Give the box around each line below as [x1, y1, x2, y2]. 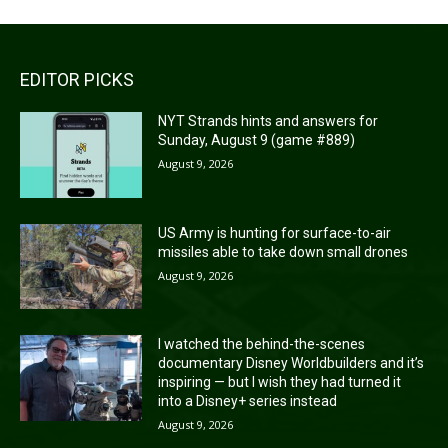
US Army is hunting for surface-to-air [158, 224, 392, 241]
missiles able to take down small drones [158, 243, 409, 260]
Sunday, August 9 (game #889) [158, 132, 356, 149]
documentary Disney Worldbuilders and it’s [158, 355, 425, 372]
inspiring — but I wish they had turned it [158, 374, 402, 391]
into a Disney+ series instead [158, 393, 338, 410]
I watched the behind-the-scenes [158, 336, 366, 353]
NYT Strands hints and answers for [158, 113, 379, 130]
